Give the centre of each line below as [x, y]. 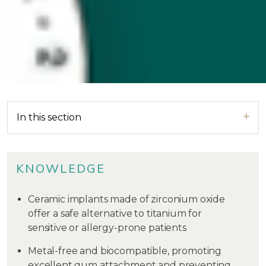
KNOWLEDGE [61, 169]
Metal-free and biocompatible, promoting [125, 251]
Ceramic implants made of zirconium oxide [127, 199]
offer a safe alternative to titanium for [115, 213]
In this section [49, 117]
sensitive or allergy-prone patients [107, 228]
